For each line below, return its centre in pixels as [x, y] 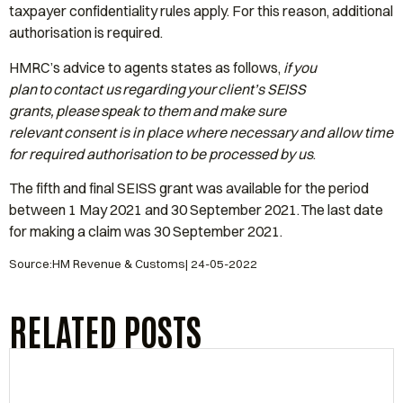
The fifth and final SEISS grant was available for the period [189, 188]
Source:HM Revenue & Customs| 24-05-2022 [133, 263]
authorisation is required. [86, 33]
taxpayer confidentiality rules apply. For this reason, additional [201, 11]
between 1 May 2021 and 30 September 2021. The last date [196, 210]
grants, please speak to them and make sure [148, 110]
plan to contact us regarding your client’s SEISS [157, 89]
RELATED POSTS [105, 330]
